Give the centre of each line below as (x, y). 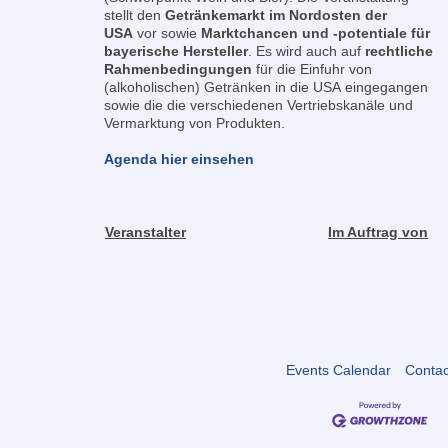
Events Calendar (338, 370)
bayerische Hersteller (176, 51)
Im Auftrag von (378, 232)
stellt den (134, 15)
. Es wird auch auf (306, 51)
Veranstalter (145, 232)
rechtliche (399, 51)
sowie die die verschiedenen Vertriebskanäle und (258, 105)
